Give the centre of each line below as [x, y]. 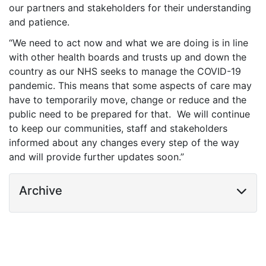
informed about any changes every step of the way [124, 143]
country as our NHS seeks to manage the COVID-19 [125, 72]
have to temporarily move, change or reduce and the [128, 100]
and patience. [39, 22]
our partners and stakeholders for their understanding [130, 8]
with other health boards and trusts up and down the [128, 57]
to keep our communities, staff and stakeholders [118, 129]
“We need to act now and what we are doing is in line [129, 43]
